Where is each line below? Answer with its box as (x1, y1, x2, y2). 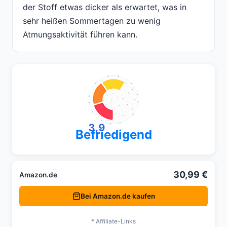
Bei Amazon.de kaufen (80, 192, 155, 200)
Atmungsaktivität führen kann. (23, 29, 137, 40)
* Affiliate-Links (91, 217, 136, 225)
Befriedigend (75, 127, 152, 142)
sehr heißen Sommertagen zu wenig (23, 16, 161, 26)
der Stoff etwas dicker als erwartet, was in (23, 2, 186, 13)
